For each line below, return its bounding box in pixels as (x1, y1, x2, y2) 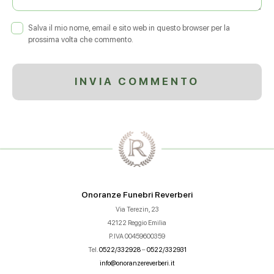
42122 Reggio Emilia (108, 218, 166, 227)
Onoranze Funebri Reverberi (81, 189, 193, 199)
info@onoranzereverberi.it (100, 259, 174, 267)
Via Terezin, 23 (115, 205, 159, 213)
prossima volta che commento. (28, 34, 134, 44)
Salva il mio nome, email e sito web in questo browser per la (28, 23, 231, 32)
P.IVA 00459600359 (109, 232, 165, 240)
